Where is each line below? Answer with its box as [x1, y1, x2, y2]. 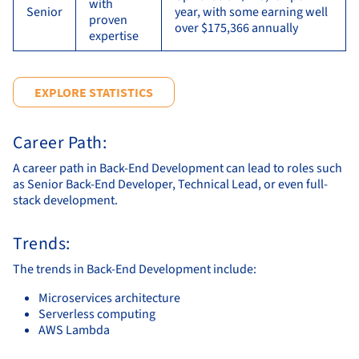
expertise [89, 26, 139, 45]
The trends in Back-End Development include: [13, 260, 256, 278]
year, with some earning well [175, 2, 328, 21]
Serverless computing [38, 305, 155, 323]
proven [89, 10, 127, 29]
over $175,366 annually [175, 18, 298, 37]
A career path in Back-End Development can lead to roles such [13, 159, 342, 177]
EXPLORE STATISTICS [34, 83, 153, 100]
